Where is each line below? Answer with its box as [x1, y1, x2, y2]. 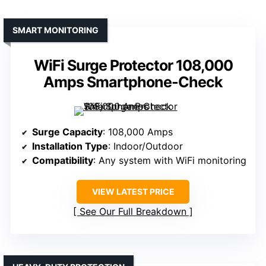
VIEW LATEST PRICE [91, 186, 175, 197]
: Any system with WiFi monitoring [93, 154, 246, 167]
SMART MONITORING [12, 25, 99, 36]
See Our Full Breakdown [80, 205, 186, 218]
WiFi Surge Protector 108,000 [33, 56, 233, 75]
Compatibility [32, 154, 93, 167]
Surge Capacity [32, 126, 103, 138]
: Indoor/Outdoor [108, 140, 183, 153]
